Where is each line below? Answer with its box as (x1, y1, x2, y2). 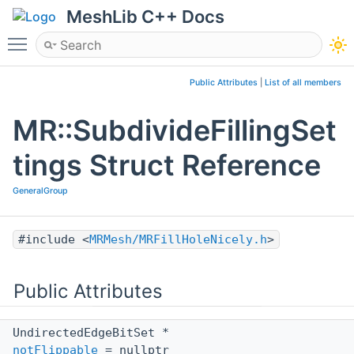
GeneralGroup (13, 186, 68, 197)
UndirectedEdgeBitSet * (13, 326, 176, 341)
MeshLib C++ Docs (66, 6, 224, 27)
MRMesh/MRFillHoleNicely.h (89, 232, 267, 247)
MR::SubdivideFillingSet (13, 113, 337, 149)
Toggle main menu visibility (35, 29, 198, 45)
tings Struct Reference (13, 148, 321, 183)
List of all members (265, 77, 341, 88)
